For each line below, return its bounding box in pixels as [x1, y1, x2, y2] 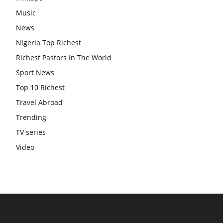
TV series [16, 127, 46, 137]
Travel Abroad [16, 98, 63, 108]
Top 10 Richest [16, 83, 65, 93]
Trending [16, 112, 46, 122]
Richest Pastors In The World [16, 53, 111, 63]
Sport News [16, 68, 54, 78]
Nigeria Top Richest [16, 38, 81, 48]
